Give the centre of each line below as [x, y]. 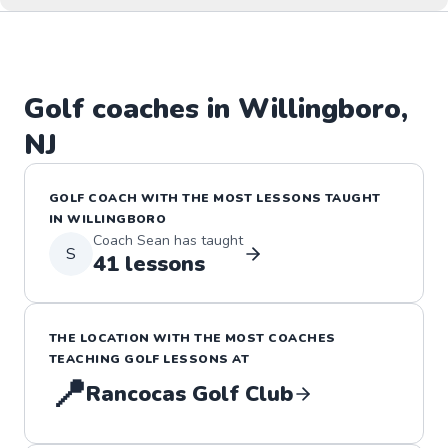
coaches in [161, 108]
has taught [206, 240]
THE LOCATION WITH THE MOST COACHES [192, 337]
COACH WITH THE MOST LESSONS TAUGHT [232, 197]
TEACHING [87, 358]
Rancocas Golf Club [190, 393]
